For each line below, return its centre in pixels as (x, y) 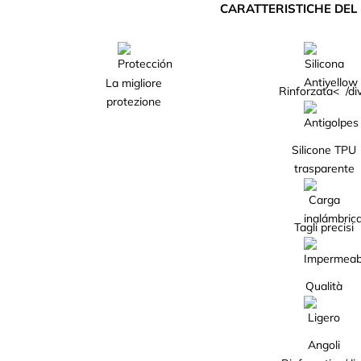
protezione (133, 102)
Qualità (324, 286)
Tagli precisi (324, 227)
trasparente (324, 168)
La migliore (133, 83)
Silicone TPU (324, 150)
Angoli (324, 345)
